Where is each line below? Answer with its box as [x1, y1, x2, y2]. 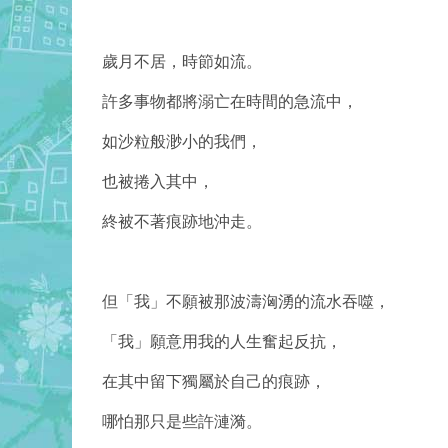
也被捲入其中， [102, 173, 214, 191]
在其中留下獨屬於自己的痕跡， [102, 373, 326, 391]
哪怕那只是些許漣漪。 [102, 413, 262, 431]
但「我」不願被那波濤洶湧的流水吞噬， [102, 293, 390, 311]
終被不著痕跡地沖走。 [102, 213, 262, 231]
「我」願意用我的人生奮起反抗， [102, 333, 342, 351]
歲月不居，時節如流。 [102, 53, 262, 71]
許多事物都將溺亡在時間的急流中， [102, 93, 358, 111]
